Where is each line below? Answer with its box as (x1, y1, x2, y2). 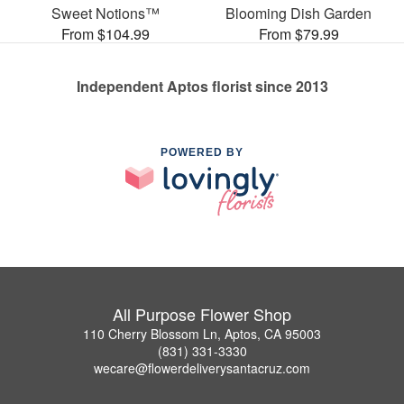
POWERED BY (161, 145, 243, 159)
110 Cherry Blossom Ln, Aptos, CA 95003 (83, 325, 321, 344)
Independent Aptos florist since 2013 (76, 75, 328, 96)
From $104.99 (61, 23, 150, 44)
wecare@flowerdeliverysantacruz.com (94, 359, 310, 378)
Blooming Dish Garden (225, 2, 372, 23)
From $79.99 (258, 23, 339, 44)
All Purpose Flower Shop (113, 302, 291, 326)
